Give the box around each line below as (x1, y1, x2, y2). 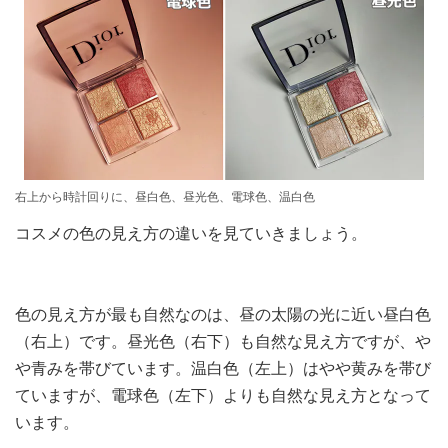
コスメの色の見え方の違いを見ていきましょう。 (15, 224, 367, 244)
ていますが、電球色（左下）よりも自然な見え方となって (15, 386, 431, 406)
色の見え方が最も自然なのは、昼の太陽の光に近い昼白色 (15, 305, 431, 325)
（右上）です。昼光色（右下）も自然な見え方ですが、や (15, 332, 431, 352)
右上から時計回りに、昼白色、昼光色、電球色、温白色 (15, 190, 315, 205)
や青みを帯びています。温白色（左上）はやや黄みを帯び (15, 359, 431, 379)
